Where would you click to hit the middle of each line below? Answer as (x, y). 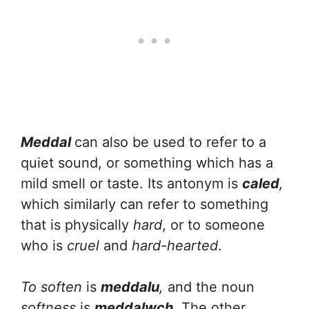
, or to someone (213, 225)
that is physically (77, 225)
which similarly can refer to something (144, 205)
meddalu (130, 287)
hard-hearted (175, 246)
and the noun (211, 287)
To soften (53, 287)
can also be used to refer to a (170, 142)
